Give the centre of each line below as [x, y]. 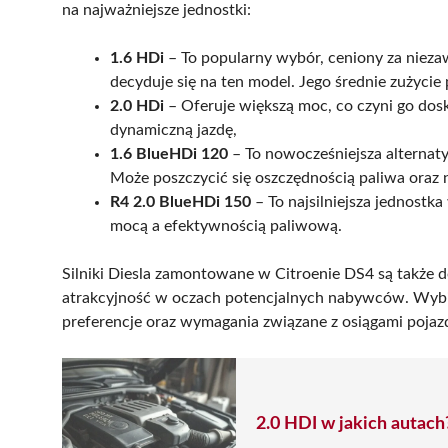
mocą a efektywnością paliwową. [226, 225]
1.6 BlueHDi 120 [169, 153]
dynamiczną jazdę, [173, 129]
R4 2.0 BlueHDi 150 [180, 201]
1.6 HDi [137, 57]
